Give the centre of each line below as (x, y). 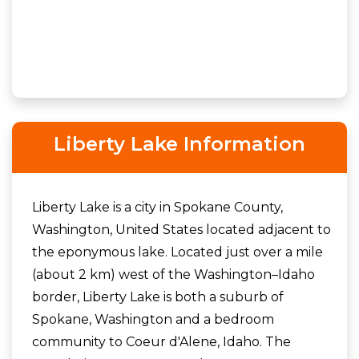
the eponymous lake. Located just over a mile (177, 252)
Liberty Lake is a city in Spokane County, (157, 207)
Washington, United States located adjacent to (182, 229)
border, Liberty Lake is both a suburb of (158, 296)
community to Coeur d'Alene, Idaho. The (161, 341)
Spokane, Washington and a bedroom (153, 319)
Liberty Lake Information (179, 143)
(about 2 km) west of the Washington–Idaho (173, 274)
